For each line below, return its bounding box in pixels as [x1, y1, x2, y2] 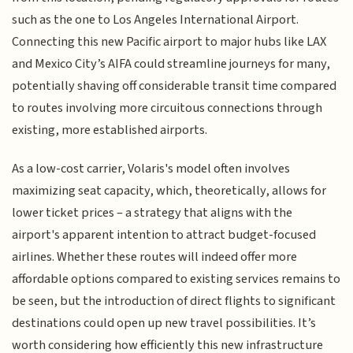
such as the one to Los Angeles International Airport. [12, 10, 299, 30]
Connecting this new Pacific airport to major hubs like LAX [12, 32, 327, 52]
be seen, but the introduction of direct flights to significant [12, 291, 336, 310]
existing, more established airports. [12, 121, 208, 140]
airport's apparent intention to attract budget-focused [12, 225, 317, 244]
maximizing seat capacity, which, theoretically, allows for [12, 180, 327, 200]
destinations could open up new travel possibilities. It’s [12, 313, 317, 333]
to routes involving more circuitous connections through [12, 98, 323, 118]
